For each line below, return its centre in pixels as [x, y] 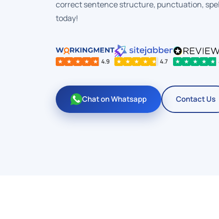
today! [67, 18]
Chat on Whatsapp [114, 99]
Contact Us [196, 99]
